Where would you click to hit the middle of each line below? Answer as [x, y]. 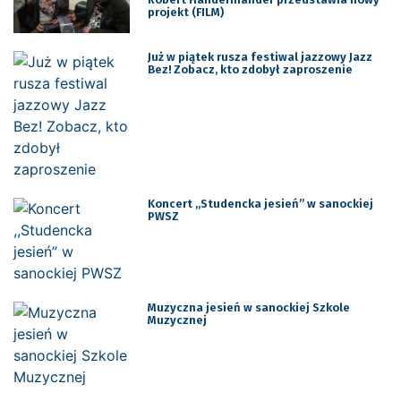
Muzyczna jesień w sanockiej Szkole [248, 308]
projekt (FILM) [185, 12]
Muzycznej [177, 320]
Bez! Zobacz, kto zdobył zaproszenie [250, 70]
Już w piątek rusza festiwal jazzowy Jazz [260, 57]
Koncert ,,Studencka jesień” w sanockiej [260, 204]
